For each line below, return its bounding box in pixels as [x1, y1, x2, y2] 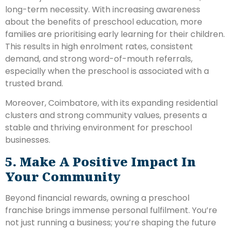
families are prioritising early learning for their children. [5, 28, 225, 41]
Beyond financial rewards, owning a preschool [5, 191, 189, 204]
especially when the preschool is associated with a [5, 65, 209, 78]
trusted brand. [5, 78, 63, 90]
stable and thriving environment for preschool [5, 122, 192, 134]
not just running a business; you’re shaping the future [5, 216, 216, 228]
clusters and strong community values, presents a [5, 109, 207, 122]
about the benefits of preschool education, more [5, 16, 202, 28]
